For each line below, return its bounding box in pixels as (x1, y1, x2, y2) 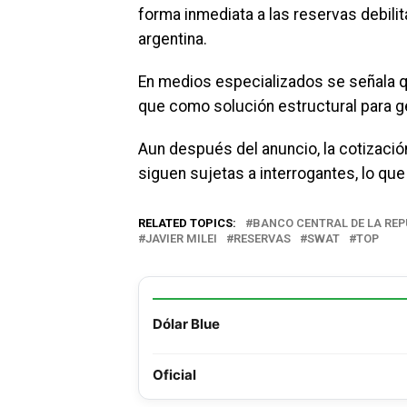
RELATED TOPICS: (138, 216, 236, 230)
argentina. (138, 30, 207, 48)
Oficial (153, 366, 196, 383)
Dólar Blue (153, 315, 220, 333)
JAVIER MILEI (145, 232, 217, 245)
